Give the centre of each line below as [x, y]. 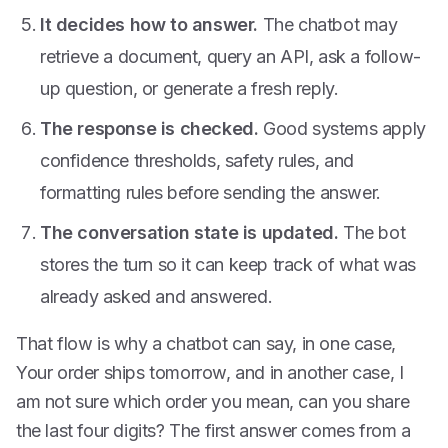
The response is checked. [149, 128]
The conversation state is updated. [189, 232]
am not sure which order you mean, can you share [213, 401]
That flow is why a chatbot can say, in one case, [206, 343]
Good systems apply [342, 128]
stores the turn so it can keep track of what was [228, 264]
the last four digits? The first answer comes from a [213, 430]
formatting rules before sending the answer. [210, 192]
